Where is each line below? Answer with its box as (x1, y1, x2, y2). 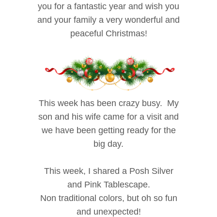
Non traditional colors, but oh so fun (40, 193, 177, 203)
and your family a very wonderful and (37, 15, 180, 25)
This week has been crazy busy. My (38, 98, 179, 108)
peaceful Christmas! (70, 29, 147, 39)
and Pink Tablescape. (67, 179, 150, 189)
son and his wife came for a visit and (38, 111, 179, 122)
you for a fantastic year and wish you (38, 1, 179, 12)
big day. (93, 139, 124, 149)
